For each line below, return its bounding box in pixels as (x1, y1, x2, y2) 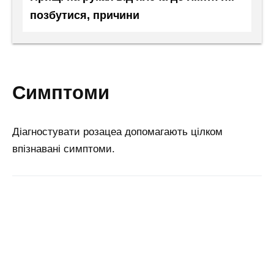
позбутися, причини (30, 9, 139, 22)
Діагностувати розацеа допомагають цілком (12, 125, 223, 138)
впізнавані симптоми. (12, 143, 115, 155)
